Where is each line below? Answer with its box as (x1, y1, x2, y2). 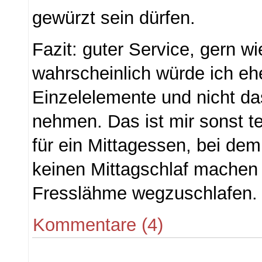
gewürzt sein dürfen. (32, 8, 196, 29)
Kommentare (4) (33, 214, 164, 235)
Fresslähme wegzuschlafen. (32, 182, 258, 204)
